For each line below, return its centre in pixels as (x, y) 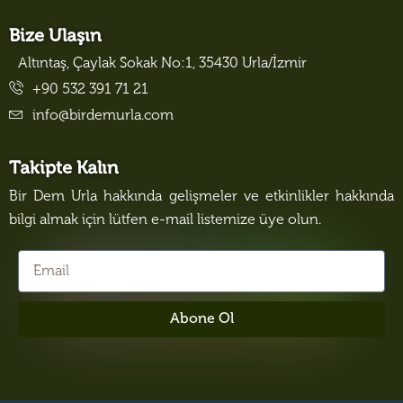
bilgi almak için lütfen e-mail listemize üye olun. (165, 221)
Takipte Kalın (64, 170)
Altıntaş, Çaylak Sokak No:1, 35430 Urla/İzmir (162, 64)
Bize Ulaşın (55, 37)
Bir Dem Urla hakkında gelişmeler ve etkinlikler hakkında (201, 197)
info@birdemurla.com (103, 116)
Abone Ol (201, 320)
